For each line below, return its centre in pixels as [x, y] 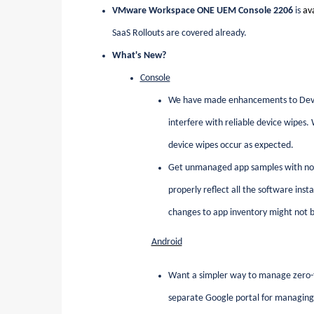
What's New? [139, 55]
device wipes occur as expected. [231, 145]
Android [166, 242]
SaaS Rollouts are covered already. [179, 33]
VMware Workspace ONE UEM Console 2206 [202, 11]
